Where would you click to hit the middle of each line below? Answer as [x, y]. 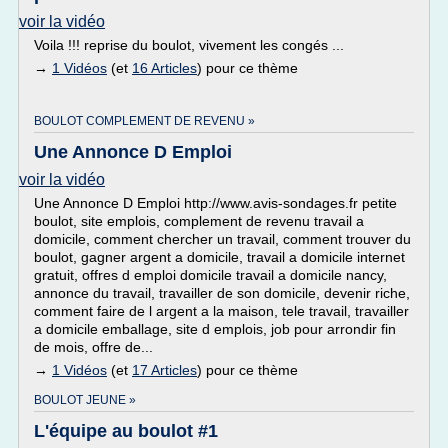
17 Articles [164, 370]
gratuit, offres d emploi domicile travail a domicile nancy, [210, 275]
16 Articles [164, 68]
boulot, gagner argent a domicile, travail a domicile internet [219, 257]
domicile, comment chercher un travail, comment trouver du [222, 239]
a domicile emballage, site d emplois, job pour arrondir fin [215, 329]
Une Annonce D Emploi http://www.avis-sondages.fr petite [215, 203]
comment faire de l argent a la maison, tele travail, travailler [221, 311]
